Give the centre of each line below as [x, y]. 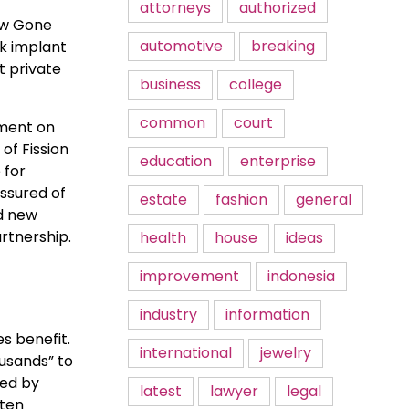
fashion [241, 199]
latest [161, 391]
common [173, 123]
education [176, 161]
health [163, 238]
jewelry [286, 353]
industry [168, 315]
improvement [189, 276]
